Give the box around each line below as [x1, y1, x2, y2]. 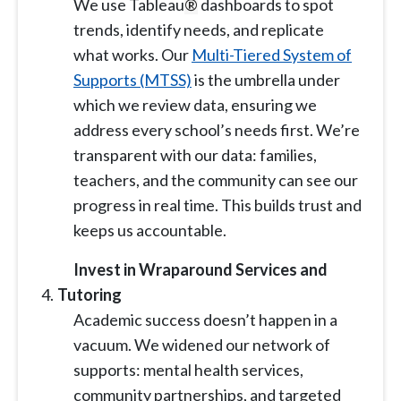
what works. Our [73, 45, 192, 65]
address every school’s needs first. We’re [73, 120, 360, 141]
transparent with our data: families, [73, 145, 317, 166]
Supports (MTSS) [73, 70, 192, 90]
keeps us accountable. [73, 220, 226, 241]
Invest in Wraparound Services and [73, 260, 328, 280]
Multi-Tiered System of [192, 45, 352, 65]
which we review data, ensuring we [73, 95, 317, 115]
